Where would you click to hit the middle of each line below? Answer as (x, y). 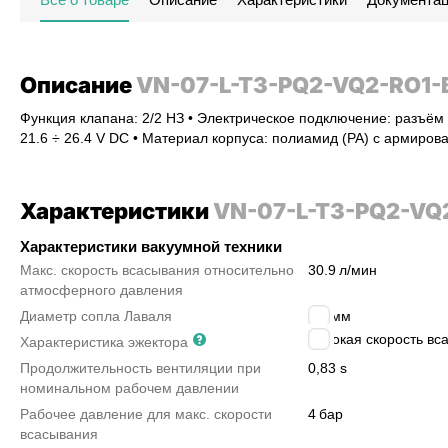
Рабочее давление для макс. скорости (146, 414)
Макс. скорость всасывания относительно (157, 270)
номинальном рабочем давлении (129, 388)
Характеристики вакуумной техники (151, 246)
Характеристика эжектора (104, 342)
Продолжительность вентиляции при (140, 368)
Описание (78, 85)
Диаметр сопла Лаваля (96, 316)
